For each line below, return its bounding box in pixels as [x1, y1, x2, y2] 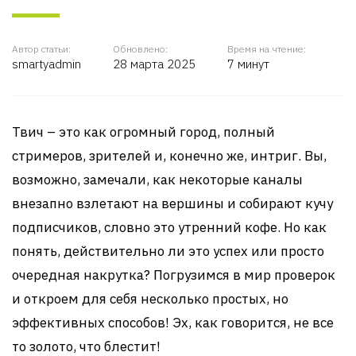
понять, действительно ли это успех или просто [12, 242, 324, 260]
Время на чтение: [227, 43, 306, 55]
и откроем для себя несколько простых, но [12, 290, 288, 308]
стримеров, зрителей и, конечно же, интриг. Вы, [12, 147, 327, 164]
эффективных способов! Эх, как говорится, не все [12, 314, 334, 331]
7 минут [227, 56, 269, 72]
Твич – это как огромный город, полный [12, 123, 275, 141]
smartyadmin [12, 56, 81, 72]
